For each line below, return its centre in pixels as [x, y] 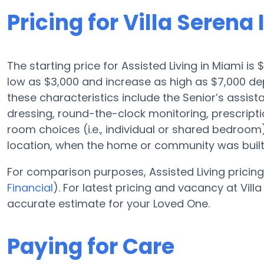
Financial [30, 188]
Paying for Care [91, 247]
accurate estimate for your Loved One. [108, 204]
